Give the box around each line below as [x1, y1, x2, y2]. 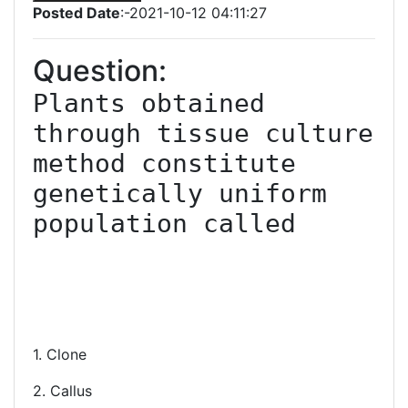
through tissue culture [33, 118, 373, 148]
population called [33, 209, 296, 239]
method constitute [33, 148, 296, 178]
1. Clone [33, 345, 87, 363]
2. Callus [33, 382, 92, 400]
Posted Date [33, 4, 120, 22]
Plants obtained [33, 88, 265, 118]
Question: [33, 53, 167, 88]
